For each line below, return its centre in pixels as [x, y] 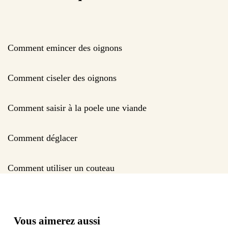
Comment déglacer [42, 138]
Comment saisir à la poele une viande [77, 108]
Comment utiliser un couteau [61, 168]
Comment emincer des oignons [65, 48]
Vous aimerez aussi [57, 221]
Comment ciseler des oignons [62, 78]
